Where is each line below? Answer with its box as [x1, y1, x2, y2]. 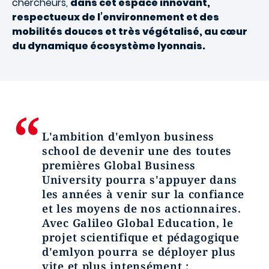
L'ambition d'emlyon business [42, 129, 215, 144]
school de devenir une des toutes [42, 144, 232, 158]
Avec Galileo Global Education [42, 216, 216, 230]
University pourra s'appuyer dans [42, 172, 238, 187]
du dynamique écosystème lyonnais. [12, 39, 205, 53]
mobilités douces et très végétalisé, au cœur [12, 25, 247, 38]
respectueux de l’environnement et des [12, 10, 219, 24]
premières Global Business [42, 158, 196, 172]
